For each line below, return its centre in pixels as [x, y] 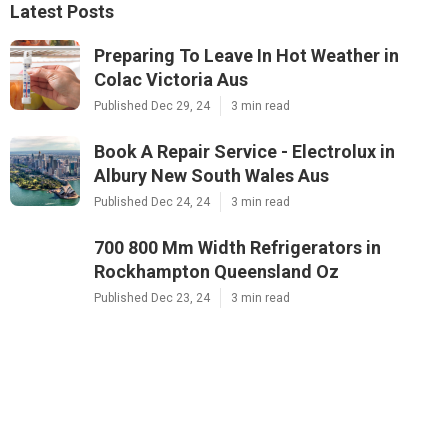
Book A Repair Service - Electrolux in [244, 151]
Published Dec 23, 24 [152, 297]
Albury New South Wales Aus [211, 175]
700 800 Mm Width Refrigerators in [237, 247]
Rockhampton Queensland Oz [216, 271]
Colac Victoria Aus [171, 79]
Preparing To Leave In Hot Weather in [246, 55]
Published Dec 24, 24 [152, 201]
